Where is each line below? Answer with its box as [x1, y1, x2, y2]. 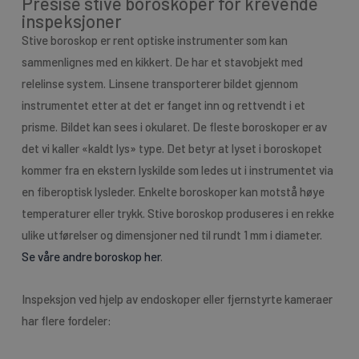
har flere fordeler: [21, 313, 111, 329]
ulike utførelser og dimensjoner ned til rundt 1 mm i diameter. [21, 228, 322, 243]
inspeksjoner [21, 10, 122, 32]
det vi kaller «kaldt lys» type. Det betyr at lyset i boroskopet [21, 141, 322, 156]
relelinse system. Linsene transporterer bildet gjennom [21, 76, 298, 91]
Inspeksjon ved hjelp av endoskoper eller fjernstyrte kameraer [21, 292, 333, 307]
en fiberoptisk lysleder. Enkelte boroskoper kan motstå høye [21, 184, 325, 200]
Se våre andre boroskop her [21, 249, 160, 264]
